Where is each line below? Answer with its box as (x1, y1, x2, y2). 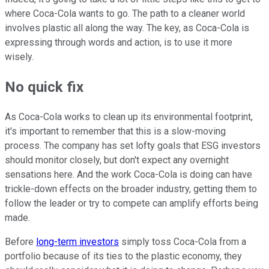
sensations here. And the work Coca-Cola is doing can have (5, 169, 252, 181)
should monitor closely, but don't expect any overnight (5, 154, 229, 166)
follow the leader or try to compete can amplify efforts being (5, 198, 258, 210)
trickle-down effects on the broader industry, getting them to (5, 183, 257, 195)
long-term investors (36, 236, 119, 248)
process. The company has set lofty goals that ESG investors (5, 140, 261, 152)
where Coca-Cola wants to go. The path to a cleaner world (5, 8, 245, 20)
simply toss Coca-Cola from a (119, 236, 246, 248)
